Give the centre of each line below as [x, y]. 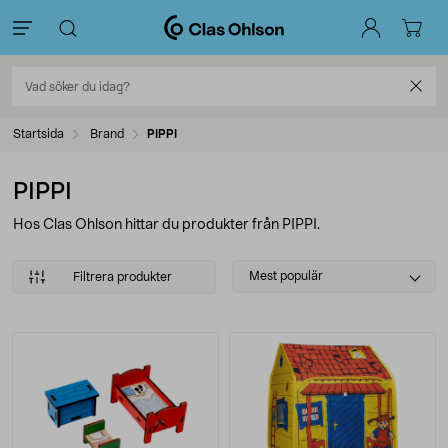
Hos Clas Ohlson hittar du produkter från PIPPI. [166, 225]
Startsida [38, 134]
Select [256, 270]
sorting [258, 293]
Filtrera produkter [122, 277]
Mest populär [286, 276]
